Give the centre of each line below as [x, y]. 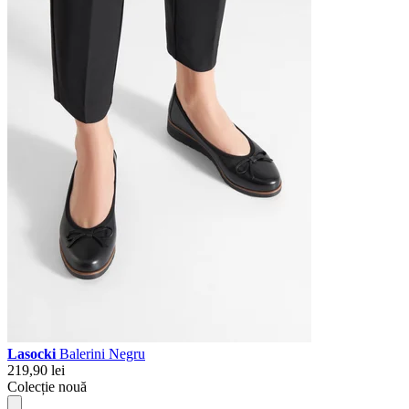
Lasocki [33, 353]
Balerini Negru [102, 353]
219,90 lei [36, 370]
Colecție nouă [47, 386]
